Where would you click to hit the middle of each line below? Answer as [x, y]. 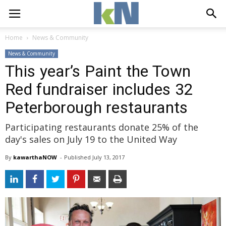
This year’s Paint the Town [98, 71]
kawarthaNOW [35, 157]
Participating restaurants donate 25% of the [102, 127]
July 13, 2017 [108, 157]
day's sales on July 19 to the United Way [91, 139]
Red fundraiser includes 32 [99, 89]
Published [78, 157]
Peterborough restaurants [97, 107]
